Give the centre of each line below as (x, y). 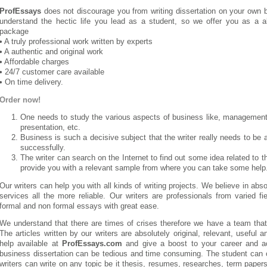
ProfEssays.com (92, 244)
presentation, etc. (50, 128)
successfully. (43, 148)
